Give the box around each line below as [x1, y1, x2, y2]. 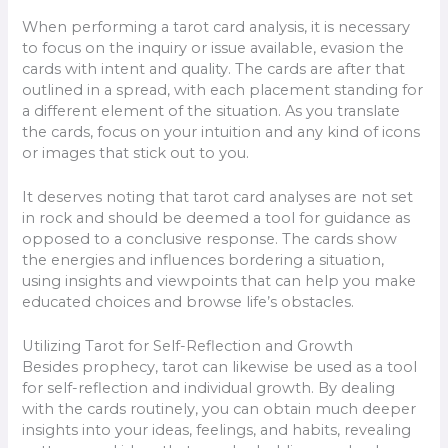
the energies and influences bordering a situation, [22, 250, 385, 269]
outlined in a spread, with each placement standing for [22, 80, 424, 99]
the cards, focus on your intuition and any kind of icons [22, 122, 421, 141]
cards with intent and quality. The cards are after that [22, 59, 406, 78]
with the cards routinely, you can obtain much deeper [22, 400, 417, 419]
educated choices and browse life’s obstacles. [22, 292, 355, 311]
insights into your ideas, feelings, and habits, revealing [22, 421, 412, 440]
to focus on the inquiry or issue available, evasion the [22, 38, 405, 57]
